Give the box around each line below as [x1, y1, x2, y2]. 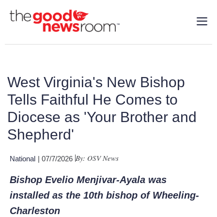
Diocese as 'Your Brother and [7, 109, 197, 125]
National [10, 155, 35, 163]
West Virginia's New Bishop [7, 74, 185, 90]
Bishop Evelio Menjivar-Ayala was [10, 174, 167, 185]
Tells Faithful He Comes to [7, 92, 178, 108]
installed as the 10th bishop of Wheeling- [10, 190, 199, 201]
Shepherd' [7, 126, 74, 142]
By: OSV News [76, 153, 119, 163]
